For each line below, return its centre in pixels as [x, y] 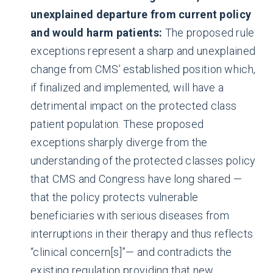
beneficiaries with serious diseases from [130, 215]
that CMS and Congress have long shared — [136, 179]
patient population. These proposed [117, 124]
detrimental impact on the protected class [134, 106]
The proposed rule [210, 33]
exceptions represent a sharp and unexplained [143, 51]
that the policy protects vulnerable [115, 197]
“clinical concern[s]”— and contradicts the [131, 252]
